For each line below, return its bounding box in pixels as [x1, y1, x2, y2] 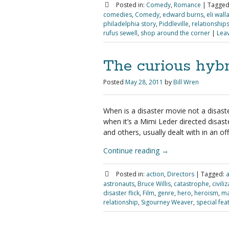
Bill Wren [173, 78, 199, 86]
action [146, 170, 164, 178]
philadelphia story [103, 19, 156, 28]
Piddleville [159, 19, 189, 28]
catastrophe [174, 179, 209, 188]
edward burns [163, 10, 203, 19]
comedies [103, 10, 132, 19]
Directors [167, 170, 194, 178]
